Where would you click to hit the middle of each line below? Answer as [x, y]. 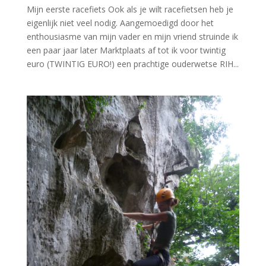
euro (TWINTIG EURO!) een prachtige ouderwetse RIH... [132, 64]
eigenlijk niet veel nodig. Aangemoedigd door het [120, 23]
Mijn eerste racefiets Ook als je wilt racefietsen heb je [130, 9]
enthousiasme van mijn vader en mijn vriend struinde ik [132, 37]
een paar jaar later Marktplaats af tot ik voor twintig [126, 50]
